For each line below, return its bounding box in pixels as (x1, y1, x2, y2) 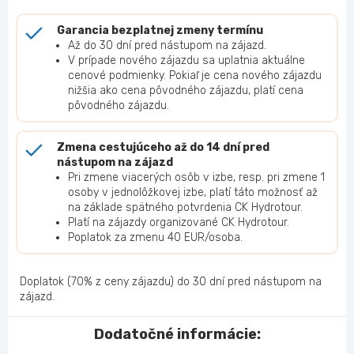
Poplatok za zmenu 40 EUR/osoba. (68, 231, 243, 245)
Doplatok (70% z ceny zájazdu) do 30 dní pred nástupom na (20, 275, 322, 289)
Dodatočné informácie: (93, 326, 261, 344)
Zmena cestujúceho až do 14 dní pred (57, 141, 269, 155)
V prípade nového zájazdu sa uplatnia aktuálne (68, 54, 305, 68)
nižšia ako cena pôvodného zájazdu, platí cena (68, 84, 303, 98)
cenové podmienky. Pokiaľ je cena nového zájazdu (68, 69, 322, 83)
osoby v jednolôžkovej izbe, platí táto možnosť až (68, 186, 318, 200)
